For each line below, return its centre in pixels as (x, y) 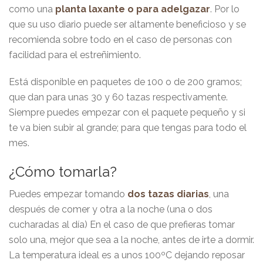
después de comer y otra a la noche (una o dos (111, 209)
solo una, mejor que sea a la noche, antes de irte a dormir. (131, 240)
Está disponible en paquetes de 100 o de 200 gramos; (125, 82)
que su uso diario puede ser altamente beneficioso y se (127, 24)
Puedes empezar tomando (68, 194)
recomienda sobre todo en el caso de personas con (120, 39)
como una (32, 9)
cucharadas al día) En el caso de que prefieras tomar (122, 224)
